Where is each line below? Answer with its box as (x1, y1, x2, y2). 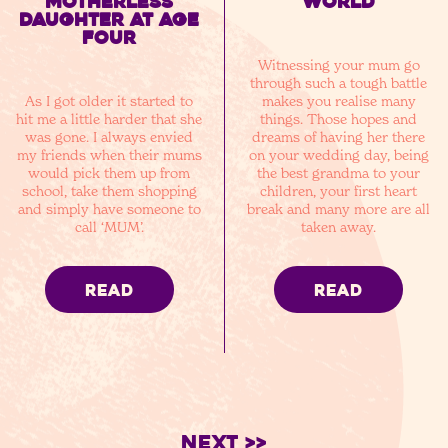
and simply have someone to (17, 200, 201, 217)
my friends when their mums (16, 146, 202, 163)
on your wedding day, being (248, 146, 429, 163)
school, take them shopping (21, 182, 197, 199)
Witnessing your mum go (257, 56, 420, 73)
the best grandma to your (257, 164, 421, 181)
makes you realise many (261, 92, 416, 109)
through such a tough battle (250, 74, 428, 91)
